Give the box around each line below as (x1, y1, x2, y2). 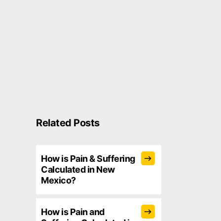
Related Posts (36, 117, 100, 129)
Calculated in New (41, 164, 115, 175)
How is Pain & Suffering (41, 153, 135, 164)
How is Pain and (41, 207, 105, 217)
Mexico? (41, 175, 76, 185)
